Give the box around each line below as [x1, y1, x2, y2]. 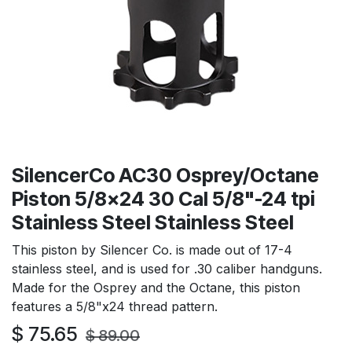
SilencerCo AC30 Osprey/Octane [12, 163, 319, 187]
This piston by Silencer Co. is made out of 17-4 [12, 241, 292, 258]
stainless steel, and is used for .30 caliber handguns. [12, 260, 322, 277]
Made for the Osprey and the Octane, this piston [12, 279, 300, 295]
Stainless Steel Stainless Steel [12, 210, 294, 234]
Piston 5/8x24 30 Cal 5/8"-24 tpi [12, 186, 315, 211]
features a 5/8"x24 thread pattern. [12, 298, 218, 314]
